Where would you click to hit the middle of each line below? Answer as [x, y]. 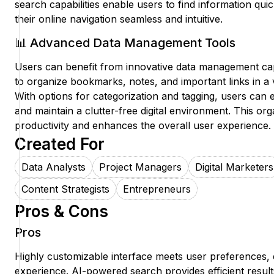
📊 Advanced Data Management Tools [125, 43]
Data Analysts [54, 167]
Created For [60, 144]
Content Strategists [65, 189]
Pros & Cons [61, 212]
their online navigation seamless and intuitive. [119, 19]
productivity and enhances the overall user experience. [143, 126]
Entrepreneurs [157, 189]
